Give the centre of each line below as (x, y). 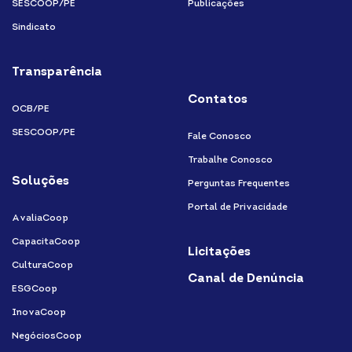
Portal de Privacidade (238, 208)
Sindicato (34, 28)
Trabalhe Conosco (230, 161)
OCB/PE (31, 110)
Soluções (40, 182)
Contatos (218, 100)
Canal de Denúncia (246, 279)
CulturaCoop (42, 266)
